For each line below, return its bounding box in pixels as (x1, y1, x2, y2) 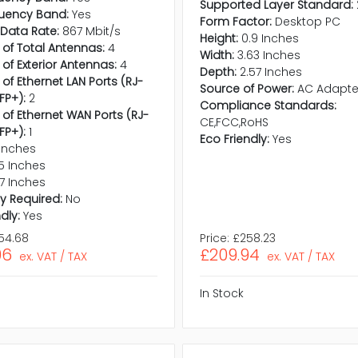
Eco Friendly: (199, 131, 269, 148)
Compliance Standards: (199, 97, 336, 114)
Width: (199, 47, 234, 64)
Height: (199, 30, 238, 47)
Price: (199, 230, 229, 247)
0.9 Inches (241, 30, 299, 47)
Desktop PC (274, 14, 340, 30)
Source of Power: (199, 81, 294, 97)
